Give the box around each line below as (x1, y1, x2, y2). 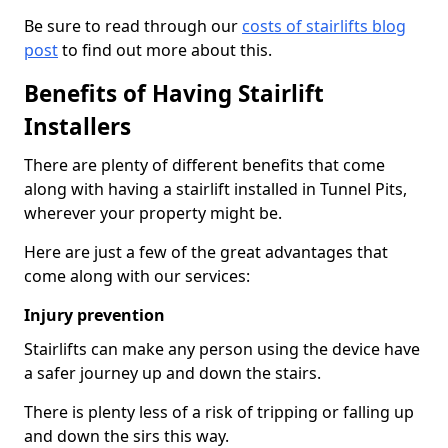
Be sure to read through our (24, 14, 242, 37)
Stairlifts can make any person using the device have (24, 337, 420, 360)
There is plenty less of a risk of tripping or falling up (24, 400, 414, 423)
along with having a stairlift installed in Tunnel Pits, (24, 177, 407, 200)
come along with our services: (24, 264, 250, 287)
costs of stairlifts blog (242, 14, 406, 37)
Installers (24, 110, 131, 142)
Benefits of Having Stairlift (24, 77, 324, 109)
